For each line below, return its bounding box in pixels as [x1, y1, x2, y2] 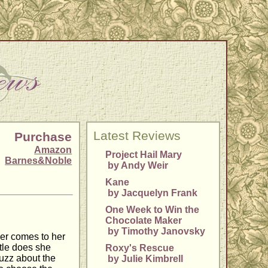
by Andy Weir [105, 160, 169, 171]
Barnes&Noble [5, 156, 72, 166]
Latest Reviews [93, 129, 181, 144]
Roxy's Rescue [105, 243, 175, 254]
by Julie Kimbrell [105, 254, 184, 264]
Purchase [14, 130, 72, 145]
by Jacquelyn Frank [105, 188, 198, 199]
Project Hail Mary [105, 150, 182, 160]
